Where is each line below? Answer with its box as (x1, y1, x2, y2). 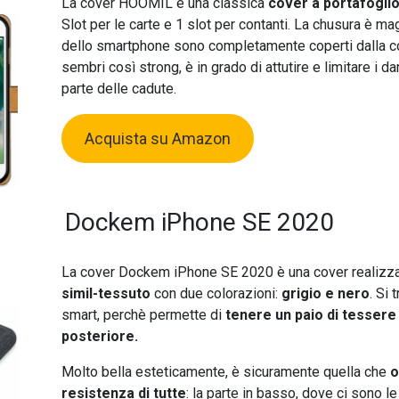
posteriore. (61, 328, 138, 346)
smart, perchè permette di (61, 306, 225, 324)
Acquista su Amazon (84, 129, 231, 149)
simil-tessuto (61, 285, 151, 303)
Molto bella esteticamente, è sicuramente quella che (61, 363, 390, 381)
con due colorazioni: (150, 285, 281, 303)
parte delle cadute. (61, 80, 176, 98)
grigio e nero (281, 285, 370, 303)
